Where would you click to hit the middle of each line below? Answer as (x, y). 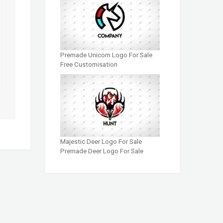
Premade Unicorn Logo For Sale (106, 55)
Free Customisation (89, 65)
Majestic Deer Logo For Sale (101, 141)
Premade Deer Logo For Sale (102, 151)
